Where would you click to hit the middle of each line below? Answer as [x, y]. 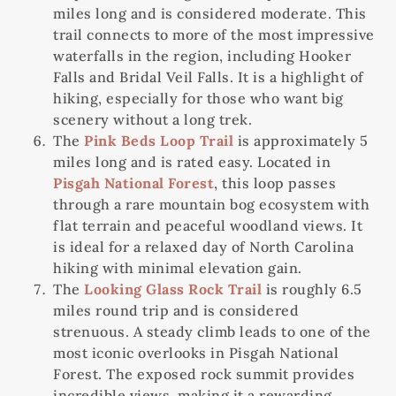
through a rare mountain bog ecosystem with [211, 205]
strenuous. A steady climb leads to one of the [212, 332]
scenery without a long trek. [152, 120]
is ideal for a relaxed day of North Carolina [203, 247]
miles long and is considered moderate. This [210, 14]
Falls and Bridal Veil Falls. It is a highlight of [209, 77]
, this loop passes [275, 183]
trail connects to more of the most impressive [214, 35]
